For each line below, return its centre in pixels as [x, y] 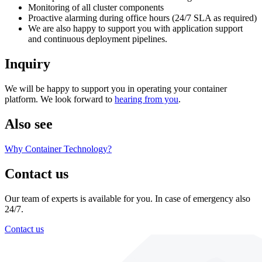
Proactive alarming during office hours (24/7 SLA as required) [142, 18]
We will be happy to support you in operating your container [116, 89]
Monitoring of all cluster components [96, 8]
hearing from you [146, 99]
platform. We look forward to [60, 99]
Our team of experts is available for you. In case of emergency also [127, 198]
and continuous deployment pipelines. [98, 39]
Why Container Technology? [58, 149]
